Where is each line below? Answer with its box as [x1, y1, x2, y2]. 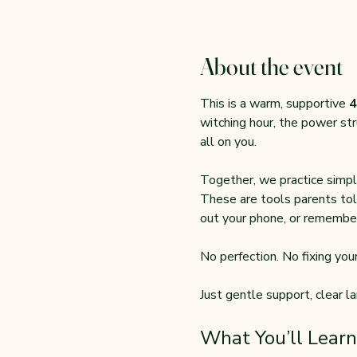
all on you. [199, 132, 257, 151]
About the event [199, 51, 343, 81]
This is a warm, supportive [199, 94, 349, 112]
